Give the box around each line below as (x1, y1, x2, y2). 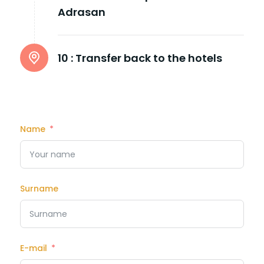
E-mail (20, 242, 47, 254)
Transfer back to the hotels (75, 50, 222, 65)
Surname (20, 182, 58, 194)
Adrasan (58, 4, 105, 19)
